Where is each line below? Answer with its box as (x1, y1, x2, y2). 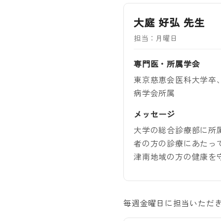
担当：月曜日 (134, 32, 178, 43)
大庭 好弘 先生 (134, 14, 205, 30)
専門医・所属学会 (134, 57, 200, 70)
